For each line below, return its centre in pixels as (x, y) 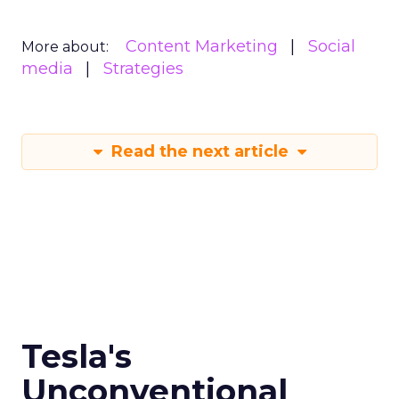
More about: (65, 47)
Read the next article (199, 151)
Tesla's (77, 356)
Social (332, 46)
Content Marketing (202, 46)
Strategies (143, 69)
